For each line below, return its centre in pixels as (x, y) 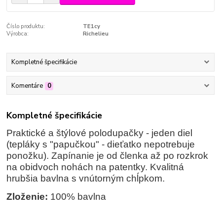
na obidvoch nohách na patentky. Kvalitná (95, 167)
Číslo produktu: (26, 27)
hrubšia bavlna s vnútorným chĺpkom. (86, 179)
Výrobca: (18, 34)
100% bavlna (77, 197)
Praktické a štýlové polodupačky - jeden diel (100, 133)
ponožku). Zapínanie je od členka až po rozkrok (108, 156)
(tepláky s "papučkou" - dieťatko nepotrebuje (101, 145)
